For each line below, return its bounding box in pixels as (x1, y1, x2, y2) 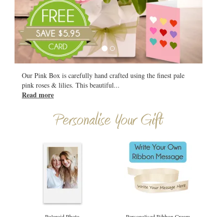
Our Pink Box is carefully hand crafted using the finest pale (22, 71, 185, 80)
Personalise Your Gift (54, 110, 163, 131)
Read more (22, 90, 54, 100)
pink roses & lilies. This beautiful (22, 80, 114, 90)
